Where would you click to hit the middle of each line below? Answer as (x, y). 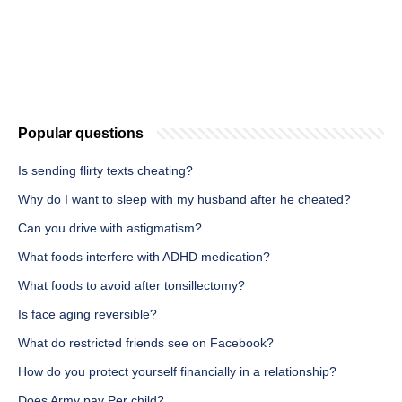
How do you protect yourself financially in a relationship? (177, 372)
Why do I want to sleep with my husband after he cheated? (184, 200)
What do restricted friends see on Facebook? (146, 343)
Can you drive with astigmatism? (110, 228)
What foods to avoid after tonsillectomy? (131, 286)
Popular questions (81, 134)
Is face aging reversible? (87, 315)
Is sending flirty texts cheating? (105, 171)
